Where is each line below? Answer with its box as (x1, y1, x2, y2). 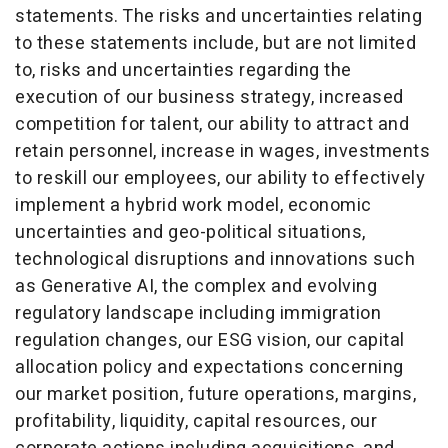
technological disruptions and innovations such (15, 245, 415, 273)
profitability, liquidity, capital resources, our (15, 407, 377, 435)
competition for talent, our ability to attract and (15, 110, 409, 138)
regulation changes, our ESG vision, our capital (15, 326, 405, 354)
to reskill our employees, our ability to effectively (15, 164, 425, 192)
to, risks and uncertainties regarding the (15, 56, 352, 84)
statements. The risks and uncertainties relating (15, 2, 422, 30)
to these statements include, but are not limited (15, 29, 416, 57)
